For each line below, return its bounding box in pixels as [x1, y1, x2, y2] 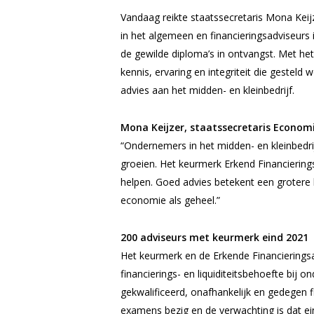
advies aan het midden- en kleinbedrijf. [121, 83, 297, 97]
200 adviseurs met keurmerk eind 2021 [121, 231, 308, 244]
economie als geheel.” [121, 193, 220, 207]
